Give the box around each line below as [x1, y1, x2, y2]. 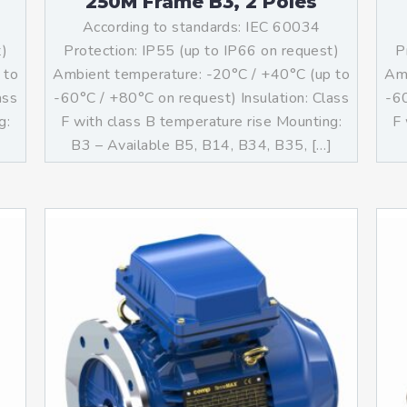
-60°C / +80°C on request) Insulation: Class [54, 88, 350, 108]
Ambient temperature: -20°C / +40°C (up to [53, 65, 351, 84]
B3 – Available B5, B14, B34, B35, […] [71, 135, 333, 155]
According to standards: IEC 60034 [82, 17, 321, 37]
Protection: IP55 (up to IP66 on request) [64, 41, 340, 61]
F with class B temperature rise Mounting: [61, 112, 342, 132]
